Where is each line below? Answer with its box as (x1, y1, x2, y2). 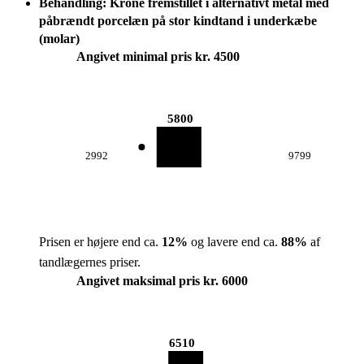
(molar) (39, 32, 80, 45)
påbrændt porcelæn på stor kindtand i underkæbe (39, 14, 317, 28)
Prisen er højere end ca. (39, 235, 162, 249)
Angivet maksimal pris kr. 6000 (76, 274, 248, 288)
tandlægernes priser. (39, 255, 141, 269)
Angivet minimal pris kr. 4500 (76, 50, 240, 63)
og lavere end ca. (188, 235, 281, 249)
